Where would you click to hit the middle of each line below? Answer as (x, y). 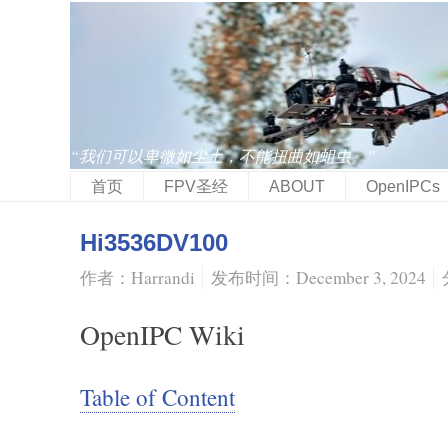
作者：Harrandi (137, 277)
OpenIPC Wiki (162, 334)
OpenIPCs (402, 186)
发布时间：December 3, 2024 (318, 277)
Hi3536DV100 (154, 242)
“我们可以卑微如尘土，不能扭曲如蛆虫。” (223, 155)
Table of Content (157, 397)
